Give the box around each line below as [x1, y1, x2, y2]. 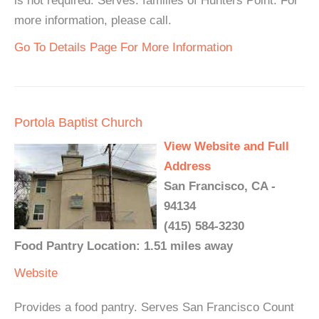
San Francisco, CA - [164, 179, 276, 193]
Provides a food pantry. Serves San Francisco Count [14, 300, 294, 314]
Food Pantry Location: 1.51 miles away [14, 239, 233, 253]
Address [164, 159, 211, 173]
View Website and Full [164, 140, 289, 153]
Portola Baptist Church [14, 115, 142, 130]
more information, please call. [14, 14, 172, 27]
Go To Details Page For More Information [14, 41, 232, 54]
